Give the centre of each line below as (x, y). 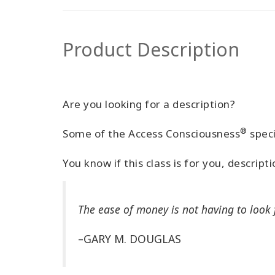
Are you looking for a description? (149, 104)
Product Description (151, 49)
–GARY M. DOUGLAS (130, 239)
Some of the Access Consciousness (151, 134)
